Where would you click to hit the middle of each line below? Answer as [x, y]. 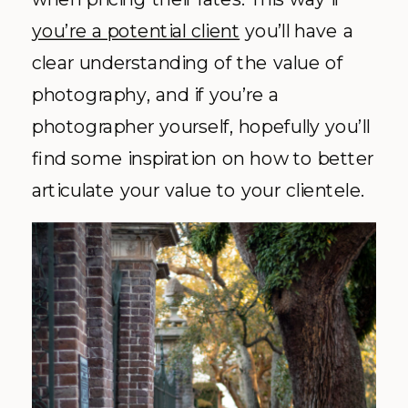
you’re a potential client [136, 31]
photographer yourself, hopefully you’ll [201, 127]
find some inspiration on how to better [203, 158]
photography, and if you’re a [156, 95]
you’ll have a [296, 31]
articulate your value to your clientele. [199, 190]
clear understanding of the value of [188, 63]
